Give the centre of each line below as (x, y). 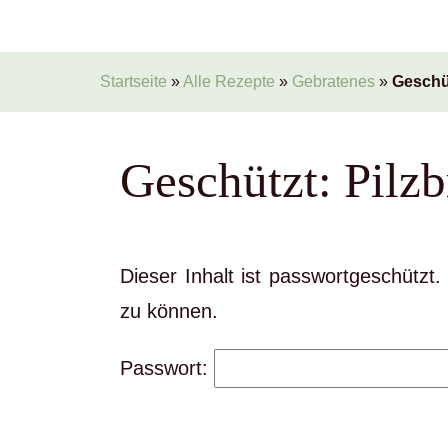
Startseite (133, 81)
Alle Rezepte (229, 81)
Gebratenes (333, 81)
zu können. (169, 311)
